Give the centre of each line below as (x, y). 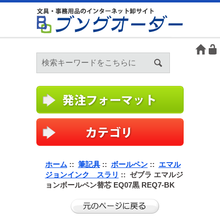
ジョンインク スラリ (82, 174)
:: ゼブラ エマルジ (151, 174)
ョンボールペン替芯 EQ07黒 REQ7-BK (110, 185)
